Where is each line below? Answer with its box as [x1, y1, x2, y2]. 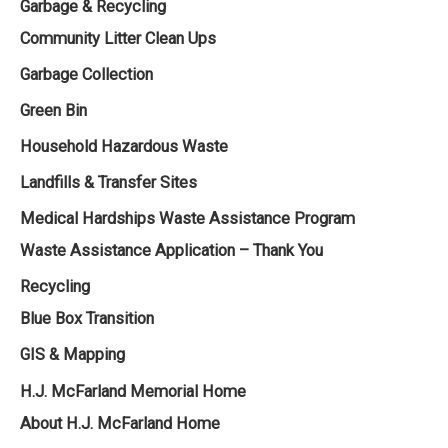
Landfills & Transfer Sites [20, 173, 197, 193]
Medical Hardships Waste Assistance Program [20, 209, 355, 229]
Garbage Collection [20, 64, 153, 84]
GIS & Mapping [20, 345, 125, 365]
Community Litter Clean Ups [20, 28, 216, 48]
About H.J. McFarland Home [20, 413, 220, 433]
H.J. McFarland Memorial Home [20, 381, 246, 401]
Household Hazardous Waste [20, 137, 228, 157]
